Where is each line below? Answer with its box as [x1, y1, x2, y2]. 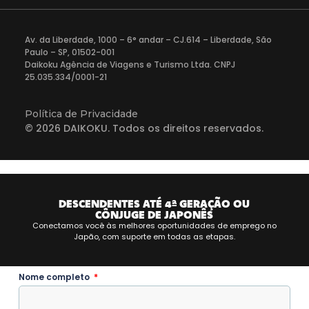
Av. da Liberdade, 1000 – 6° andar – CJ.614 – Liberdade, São [25, 33, 272, 46]
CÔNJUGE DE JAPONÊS [95, 208, 214, 222]
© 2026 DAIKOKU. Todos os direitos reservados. [25, 121, 263, 136]
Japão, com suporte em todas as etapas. [73, 231, 235, 243]
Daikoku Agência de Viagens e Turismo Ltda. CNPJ [25, 58, 235, 70]
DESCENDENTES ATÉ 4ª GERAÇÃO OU [59, 197, 250, 211]
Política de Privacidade [25, 108, 138, 121]
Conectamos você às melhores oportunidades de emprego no [32, 220, 277, 232]
